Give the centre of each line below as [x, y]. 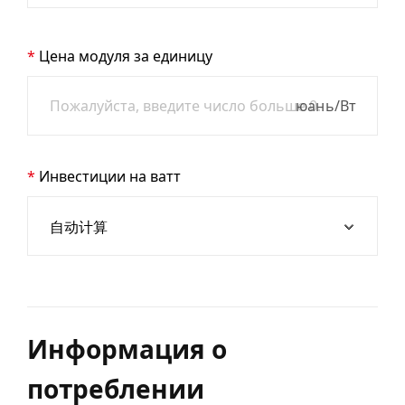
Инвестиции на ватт [110, 176]
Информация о [127, 349]
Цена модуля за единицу [126, 56]
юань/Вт [326, 106]
